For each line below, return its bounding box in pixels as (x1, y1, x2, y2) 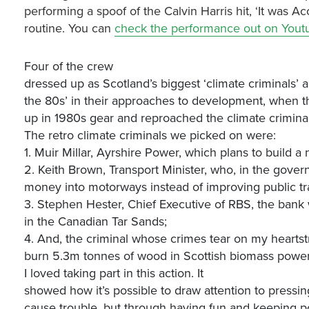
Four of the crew (24, 59, 114, 74)
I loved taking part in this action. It (24, 266, 204, 281)
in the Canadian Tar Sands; (24, 214, 168, 229)
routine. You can (24, 21, 115, 36)
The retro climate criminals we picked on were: (24, 128, 277, 143)
